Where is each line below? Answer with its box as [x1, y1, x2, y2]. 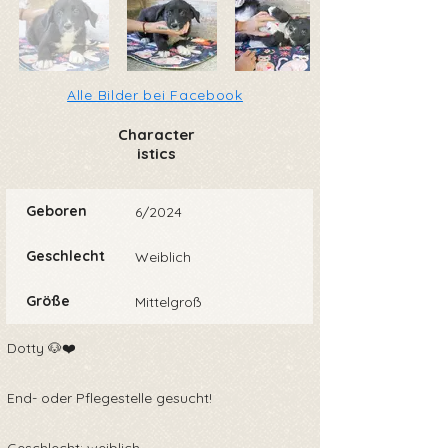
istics [137, 144, 176, 163]
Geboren [26, 202, 87, 220]
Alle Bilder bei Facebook [67, 86, 243, 104]
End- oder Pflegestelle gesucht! [7, 389, 212, 407]
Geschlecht [26, 247, 105, 265]
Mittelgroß [135, 293, 202, 311]
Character [118, 125, 195, 144]
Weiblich [135, 248, 191, 266]
